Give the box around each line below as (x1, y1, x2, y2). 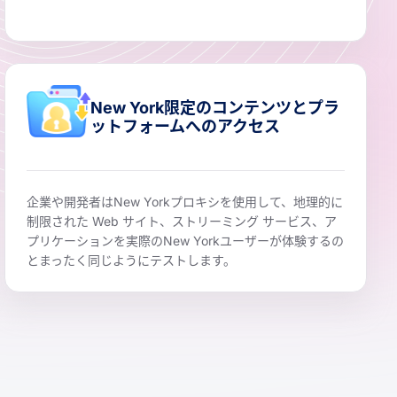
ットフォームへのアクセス (90, 117, 280, 136)
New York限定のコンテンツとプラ (90, 98, 339, 118)
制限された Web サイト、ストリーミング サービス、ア (26, 214, 337, 230)
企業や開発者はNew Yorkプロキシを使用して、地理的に (26, 194, 343, 210)
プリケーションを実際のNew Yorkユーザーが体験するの (26, 233, 344, 249)
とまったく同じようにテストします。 (26, 253, 236, 269)
